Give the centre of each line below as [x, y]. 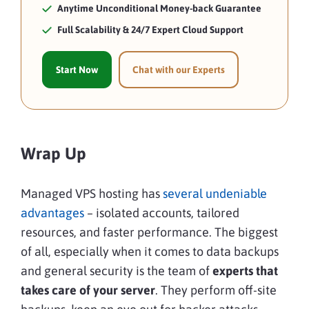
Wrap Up [53, 154]
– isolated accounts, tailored [162, 213]
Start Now [77, 70]
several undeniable [215, 194]
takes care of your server [88, 290]
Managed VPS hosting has [92, 194]
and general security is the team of [115, 271]
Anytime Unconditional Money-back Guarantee [159, 9]
